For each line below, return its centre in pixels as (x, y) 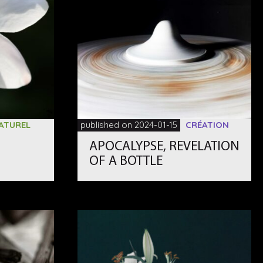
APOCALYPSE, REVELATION (165, 147)
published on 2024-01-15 (129, 125)
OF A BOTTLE (126, 162)
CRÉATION (208, 125)
